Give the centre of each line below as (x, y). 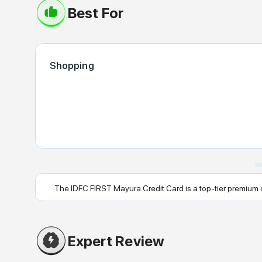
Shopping (72, 65)
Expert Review (116, 241)
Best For (96, 13)
